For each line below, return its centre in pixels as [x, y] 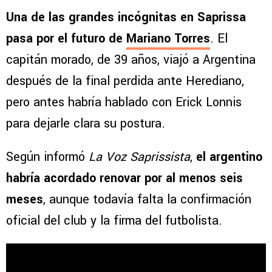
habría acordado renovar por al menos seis [124, 178]
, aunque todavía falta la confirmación [147, 200]
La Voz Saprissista [139, 157]
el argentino [229, 157]
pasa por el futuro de [66, 39]
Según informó [47, 157]
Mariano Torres [168, 39]
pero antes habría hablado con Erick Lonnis [124, 103]
